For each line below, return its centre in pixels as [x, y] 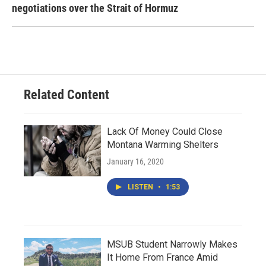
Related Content [66, 94]
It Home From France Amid [162, 257]
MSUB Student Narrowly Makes [172, 244]
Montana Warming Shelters [163, 144]
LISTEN [141, 187]
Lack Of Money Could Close [165, 131]
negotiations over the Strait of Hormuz [95, 8]
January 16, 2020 [135, 161]
